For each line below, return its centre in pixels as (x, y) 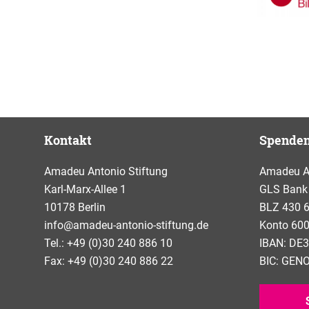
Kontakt (68, 140)
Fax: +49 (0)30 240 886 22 (109, 261)
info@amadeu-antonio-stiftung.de (126, 225)
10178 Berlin (75, 207)
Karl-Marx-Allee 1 (85, 189)
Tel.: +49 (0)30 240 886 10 (108, 243)
